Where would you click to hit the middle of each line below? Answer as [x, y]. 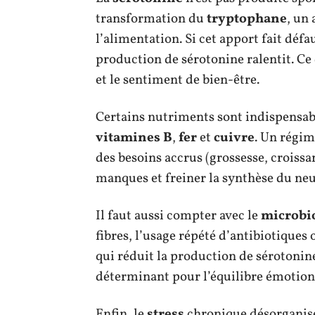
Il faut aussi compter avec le [178, 216]
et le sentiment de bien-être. [178, 80]
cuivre [234, 137]
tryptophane [247, 19]
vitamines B [134, 137]
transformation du [151, 19]
